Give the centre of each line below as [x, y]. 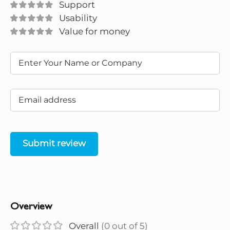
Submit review [54, 143]
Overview [31, 207]
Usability [78, 18]
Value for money [94, 32]
